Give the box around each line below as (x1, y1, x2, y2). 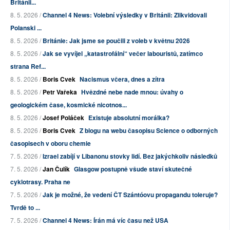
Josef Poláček (43, 113, 84, 123)
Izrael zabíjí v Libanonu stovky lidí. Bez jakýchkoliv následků (43, 151, 217, 161)
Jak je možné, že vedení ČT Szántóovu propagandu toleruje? (43, 190, 218, 200)
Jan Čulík (43, 164, 70, 174)
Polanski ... (10, 23, 42, 33)
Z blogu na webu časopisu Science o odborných (80, 126, 218, 136)
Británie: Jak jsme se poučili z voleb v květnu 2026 (43, 36, 190, 46)
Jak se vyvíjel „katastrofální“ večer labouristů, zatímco (43, 49, 203, 59)
